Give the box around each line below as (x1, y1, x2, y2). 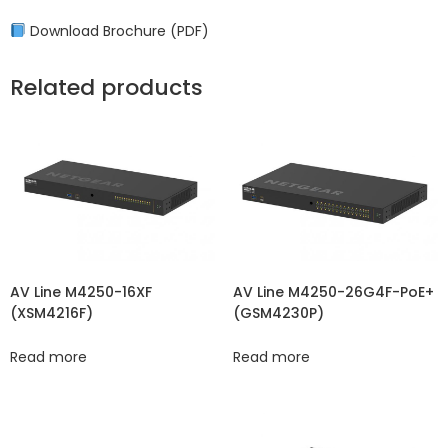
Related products (10, 72, 203, 104)
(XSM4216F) (10, 303, 93, 324)
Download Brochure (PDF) (25, 21, 209, 42)
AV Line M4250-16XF (10, 282, 152, 303)
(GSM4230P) (232, 303, 324, 324)
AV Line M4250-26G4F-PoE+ (232, 282, 434, 303)
